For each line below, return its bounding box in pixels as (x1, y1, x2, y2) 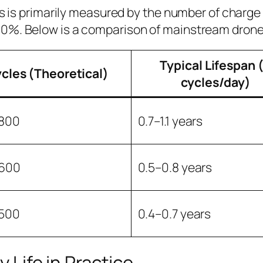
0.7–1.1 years (137, 112, 203, 129)
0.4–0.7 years (137, 204, 211, 222)
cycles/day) (180, 73, 251, 90)
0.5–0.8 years (137, 158, 213, 176)
